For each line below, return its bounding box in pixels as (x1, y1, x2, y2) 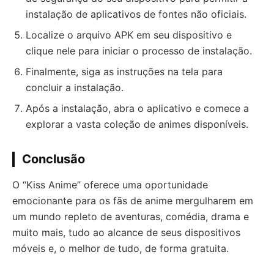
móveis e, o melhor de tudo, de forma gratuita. (12, 242, 229, 254)
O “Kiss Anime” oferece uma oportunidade (12, 179, 208, 191)
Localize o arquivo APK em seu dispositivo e (26, 29, 232, 41)
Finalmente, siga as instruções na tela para (26, 65, 223, 78)
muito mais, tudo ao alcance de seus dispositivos (12, 226, 240, 239)
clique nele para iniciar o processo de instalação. (26, 45, 252, 57)
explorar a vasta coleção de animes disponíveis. (26, 118, 248, 130)
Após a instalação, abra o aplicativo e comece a (26, 102, 249, 114)
